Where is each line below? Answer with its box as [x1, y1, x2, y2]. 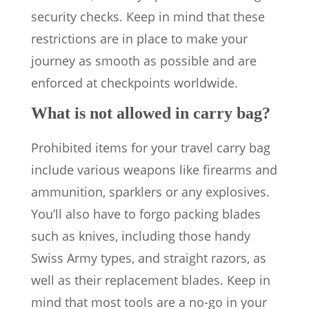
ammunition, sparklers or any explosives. [31, 183, 270, 200]
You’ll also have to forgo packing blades [31, 205, 261, 222]
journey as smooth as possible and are [31, 52, 257, 69]
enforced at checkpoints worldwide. [31, 74, 238, 91]
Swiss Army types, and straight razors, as [31, 249, 266, 266]
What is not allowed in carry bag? [31, 103, 270, 122]
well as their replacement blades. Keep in [31, 271, 270, 288]
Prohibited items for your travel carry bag [31, 139, 270, 156]
